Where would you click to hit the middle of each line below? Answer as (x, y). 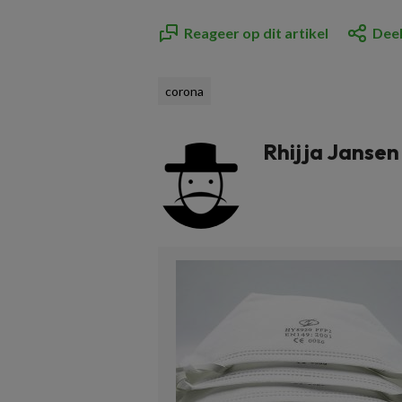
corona (184, 91)
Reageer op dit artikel (256, 33)
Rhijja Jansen (331, 152)
